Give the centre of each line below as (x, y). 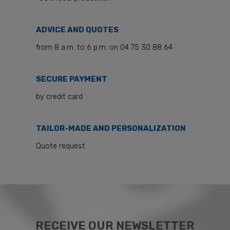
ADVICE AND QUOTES (77, 30)
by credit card (59, 97)
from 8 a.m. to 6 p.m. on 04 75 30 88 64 (104, 47)
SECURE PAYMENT (72, 79)
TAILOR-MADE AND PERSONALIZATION (111, 128)
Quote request (61, 146)
